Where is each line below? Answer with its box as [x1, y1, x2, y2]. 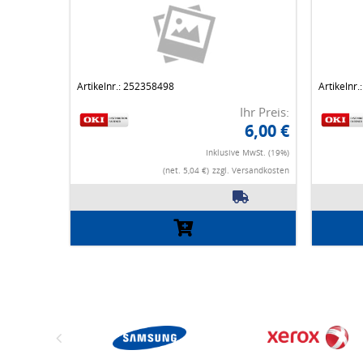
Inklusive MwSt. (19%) [205, 147, 289, 159]
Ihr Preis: [239, 104, 289, 121]
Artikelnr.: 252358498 [77, 79, 174, 94]
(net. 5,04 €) [162, 164, 209, 177]
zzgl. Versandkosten [211, 164, 289, 177]
